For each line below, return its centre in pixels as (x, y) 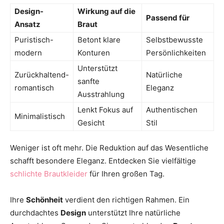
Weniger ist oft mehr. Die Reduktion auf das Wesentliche (109, 147)
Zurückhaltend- (42, 74)
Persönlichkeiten (176, 52)
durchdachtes (35, 212)
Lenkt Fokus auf (105, 109)
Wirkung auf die (106, 11)
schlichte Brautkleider (49, 173)
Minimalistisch (40, 116)
